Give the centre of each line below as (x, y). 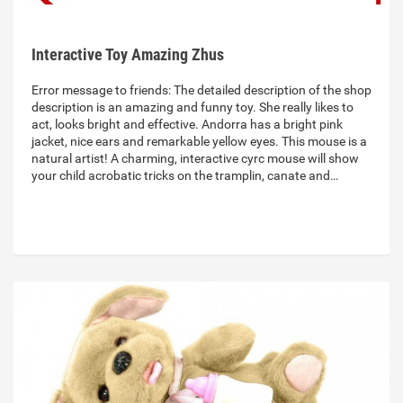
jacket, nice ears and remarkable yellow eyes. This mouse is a (199, 142)
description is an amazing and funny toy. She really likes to (193, 107)
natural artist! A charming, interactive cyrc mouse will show (195, 159)
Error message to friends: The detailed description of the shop (201, 90)
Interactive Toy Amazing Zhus (128, 55)
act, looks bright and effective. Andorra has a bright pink (187, 125)
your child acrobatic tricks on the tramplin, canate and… (185, 176)
